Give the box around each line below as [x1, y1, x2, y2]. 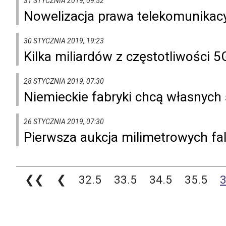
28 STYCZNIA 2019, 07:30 [24, 77, 104, 85]
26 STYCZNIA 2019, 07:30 [24, 117, 104, 126]
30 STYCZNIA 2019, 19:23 [24, 36, 104, 45]
